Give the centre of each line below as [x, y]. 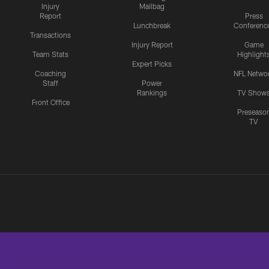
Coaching [50, 74]
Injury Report [152, 45]
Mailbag [152, 6]
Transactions [50, 35]
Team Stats [50, 54]
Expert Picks [152, 64]
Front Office [50, 102]
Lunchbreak [152, 26]
